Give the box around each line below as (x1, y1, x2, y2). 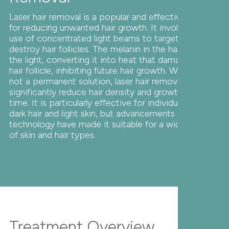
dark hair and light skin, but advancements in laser (9, 108, 204, 120)
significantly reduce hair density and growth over (9, 86, 203, 98)
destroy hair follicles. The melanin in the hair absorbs (9, 43, 216, 55)
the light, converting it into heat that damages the (9, 54, 210, 66)
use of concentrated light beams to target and (9, 33, 196, 44)
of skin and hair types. (9, 129, 96, 141)
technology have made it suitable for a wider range (9, 119, 213, 130)
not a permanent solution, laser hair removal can (9, 76, 200, 87)
